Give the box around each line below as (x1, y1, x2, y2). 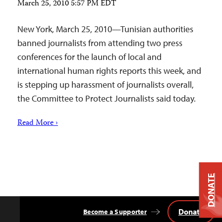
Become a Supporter (83, 207, 147, 216)
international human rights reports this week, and (17, 65, 201, 76)
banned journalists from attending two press (17, 37, 182, 49)
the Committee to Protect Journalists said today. (17, 93, 196, 104)
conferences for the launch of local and (17, 51, 162, 62)
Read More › (17, 117, 58, 130)
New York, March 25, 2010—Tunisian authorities (17, 23, 193, 35)
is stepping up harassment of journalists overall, (17, 79, 194, 90)
